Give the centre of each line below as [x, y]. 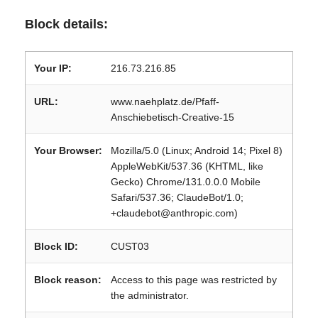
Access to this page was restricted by [194, 280]
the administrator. [150, 295]
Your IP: [53, 68]
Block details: [66, 24]
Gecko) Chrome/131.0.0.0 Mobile [186, 182]
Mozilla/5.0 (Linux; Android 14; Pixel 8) [197, 150]
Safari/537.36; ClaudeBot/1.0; [177, 197]
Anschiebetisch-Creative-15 [172, 117]
